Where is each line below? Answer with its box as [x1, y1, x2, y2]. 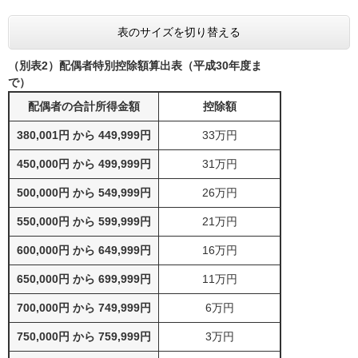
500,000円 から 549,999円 [17, 186, 151, 200]
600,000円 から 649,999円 [17, 244, 151, 257]
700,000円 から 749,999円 [17, 301, 151, 315]
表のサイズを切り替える [117, 26, 241, 39]
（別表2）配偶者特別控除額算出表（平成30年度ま [8, 59, 262, 73]
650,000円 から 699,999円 [17, 272, 151, 286]
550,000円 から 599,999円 [17, 215, 151, 229]
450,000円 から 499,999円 [17, 157, 151, 171]
